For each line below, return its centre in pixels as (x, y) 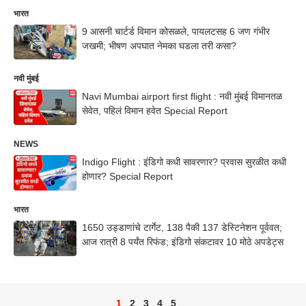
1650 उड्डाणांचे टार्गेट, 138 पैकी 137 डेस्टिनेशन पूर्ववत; (182, 227)
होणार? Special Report (127, 176)
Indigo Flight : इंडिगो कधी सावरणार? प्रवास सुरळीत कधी (184, 162)
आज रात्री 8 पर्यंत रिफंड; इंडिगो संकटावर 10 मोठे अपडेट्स (183, 241)
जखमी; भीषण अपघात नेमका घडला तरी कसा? (159, 45)
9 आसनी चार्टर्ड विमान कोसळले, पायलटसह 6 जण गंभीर (176, 31)
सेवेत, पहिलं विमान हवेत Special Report (155, 111)
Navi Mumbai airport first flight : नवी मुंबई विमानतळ (182, 97)
